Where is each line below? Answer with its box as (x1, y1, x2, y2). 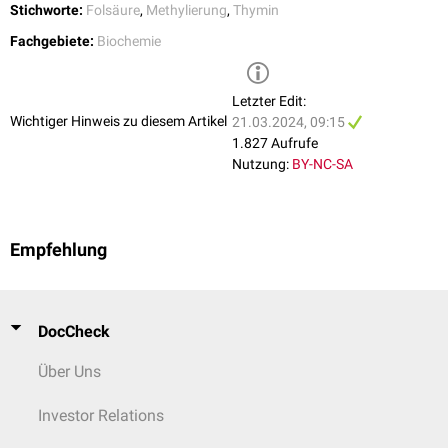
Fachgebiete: (10, 33, 94, 50)
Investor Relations (38, 406, 164, 426)
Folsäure (86, 2, 140, 19)
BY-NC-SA (292, 156, 353, 173)
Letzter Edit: (232, 93, 306, 110)
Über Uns (38, 362, 101, 382)
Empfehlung (10, 240, 107, 261)
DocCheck (38, 322, 110, 342)
